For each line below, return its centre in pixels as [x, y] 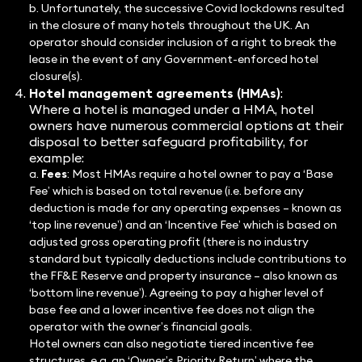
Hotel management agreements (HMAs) [154, 93]
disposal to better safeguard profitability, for [168, 142]
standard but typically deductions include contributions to [187, 259]
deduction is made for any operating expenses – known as [185, 208]
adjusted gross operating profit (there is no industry [168, 242]
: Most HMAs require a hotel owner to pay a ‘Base [200, 174]
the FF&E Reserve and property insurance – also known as [183, 276]
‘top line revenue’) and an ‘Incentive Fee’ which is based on [183, 225]
